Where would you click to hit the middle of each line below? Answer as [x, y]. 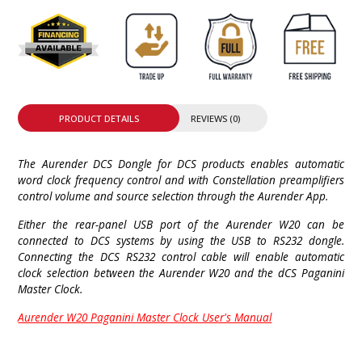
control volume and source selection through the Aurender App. [173, 196]
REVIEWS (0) [215, 118]
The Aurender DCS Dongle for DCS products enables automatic [181, 163]
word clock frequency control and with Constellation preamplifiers [181, 179]
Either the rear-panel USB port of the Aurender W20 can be [181, 224]
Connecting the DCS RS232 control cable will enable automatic [181, 256]
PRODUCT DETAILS [99, 118]
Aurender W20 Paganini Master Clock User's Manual [145, 317]
